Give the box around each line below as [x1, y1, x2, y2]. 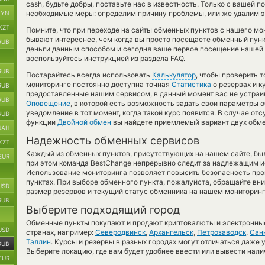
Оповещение [26, 99, 70, 108]
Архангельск [149, 228, 193, 237]
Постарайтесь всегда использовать [26, 70, 152, 79]
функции [26, 118, 57, 127]
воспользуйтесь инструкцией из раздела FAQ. [26, 54, 185, 63]
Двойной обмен [57, 118, 111, 127]
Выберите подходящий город [26, 203, 180, 216]
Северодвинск [95, 228, 146, 237]
